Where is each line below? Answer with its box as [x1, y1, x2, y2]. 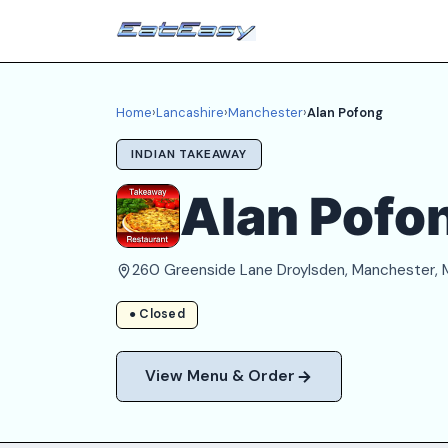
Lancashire [156, 104, 224, 121]
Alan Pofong [307, 104, 383, 121]
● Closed [129, 306, 185, 323]
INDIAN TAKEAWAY [131, 145, 247, 162]
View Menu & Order [145, 366, 295, 387]
